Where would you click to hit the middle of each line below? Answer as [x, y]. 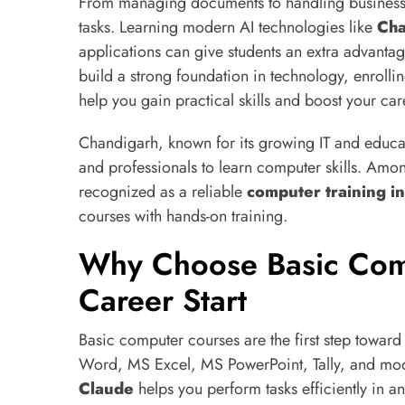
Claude [106, 389]
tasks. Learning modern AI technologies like [228, 27]
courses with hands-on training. [183, 216]
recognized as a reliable [163, 192]
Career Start [163, 301]
